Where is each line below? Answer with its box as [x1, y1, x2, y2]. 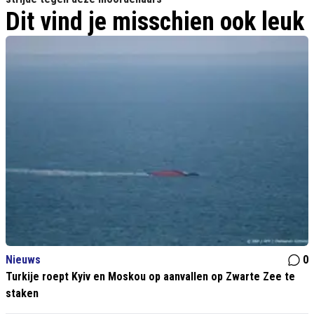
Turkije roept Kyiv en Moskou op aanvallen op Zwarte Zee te [6, 270, 295, 284]
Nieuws [6, 253, 41, 267]
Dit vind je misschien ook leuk [6, 7, 304, 37]
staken [6, 287, 39, 301]
